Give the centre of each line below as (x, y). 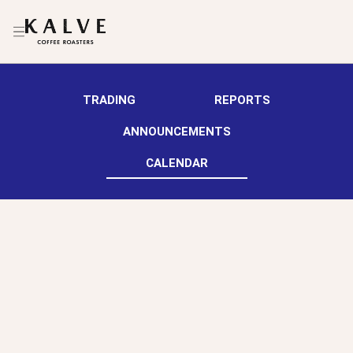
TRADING (109, 100)
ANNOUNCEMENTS (176, 132)
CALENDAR (176, 163)
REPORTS (242, 100)
